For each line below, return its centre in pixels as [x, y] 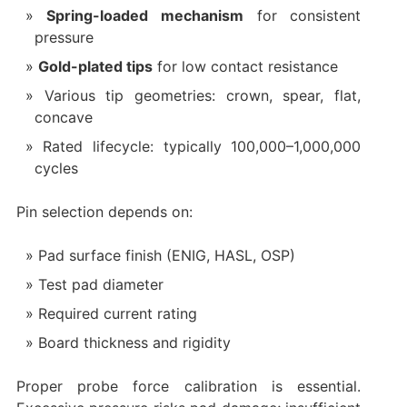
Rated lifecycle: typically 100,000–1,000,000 [202, 146]
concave [63, 117]
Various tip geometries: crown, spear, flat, [203, 95]
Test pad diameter [100, 284]
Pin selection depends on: [104, 211]
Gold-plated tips [95, 66]
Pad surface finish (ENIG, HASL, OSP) [166, 255]
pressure [64, 37]
